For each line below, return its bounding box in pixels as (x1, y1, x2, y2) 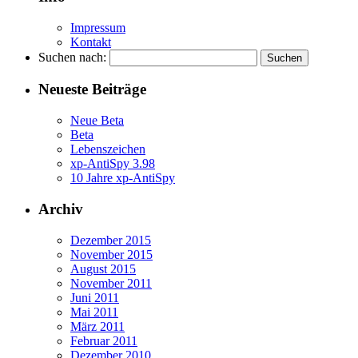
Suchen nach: (38, 50, 106, 64)
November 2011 (70, 276, 152, 290)
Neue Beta (70, 113, 124, 128)
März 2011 (70, 319, 125, 333)
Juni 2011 (70, 290, 119, 304)
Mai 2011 (70, 304, 118, 319)
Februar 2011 (70, 333, 137, 348)
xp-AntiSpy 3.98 (70, 157, 155, 171)
